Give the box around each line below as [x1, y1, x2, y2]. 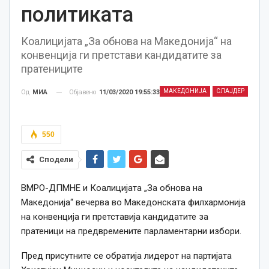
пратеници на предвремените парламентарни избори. [21, 226, 241, 237]
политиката [21, 2, 133, 27]
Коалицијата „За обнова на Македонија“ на [21, 35, 232, 47]
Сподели [39, 155, 73, 165]
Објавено [69, 88, 98, 96]
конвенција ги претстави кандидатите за [21, 49, 222, 61]
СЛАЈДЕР [216, 88, 244, 94]
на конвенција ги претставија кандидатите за [21, 211, 208, 223]
